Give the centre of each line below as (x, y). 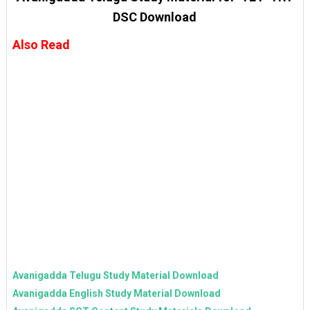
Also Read (41, 44)
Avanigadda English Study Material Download (116, 293)
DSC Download (155, 17)
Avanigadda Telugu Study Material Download (115, 275)
